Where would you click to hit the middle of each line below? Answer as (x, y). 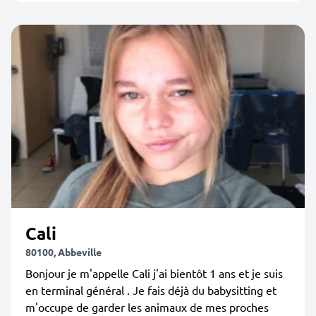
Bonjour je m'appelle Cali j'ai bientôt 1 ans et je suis (154, 273)
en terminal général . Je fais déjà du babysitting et (151, 290)
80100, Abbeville (63, 252)
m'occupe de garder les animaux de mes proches (147, 307)
